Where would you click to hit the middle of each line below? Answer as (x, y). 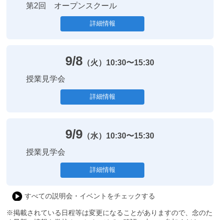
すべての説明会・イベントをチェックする (90, 196)
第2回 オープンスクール (72, 5)
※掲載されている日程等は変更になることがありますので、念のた (110, 212)
